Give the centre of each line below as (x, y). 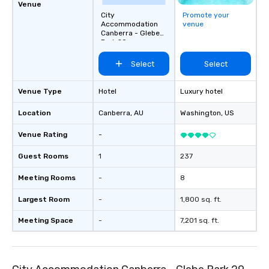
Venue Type (40, 91)
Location (35, 113)
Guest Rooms (43, 156)
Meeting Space (46, 220)
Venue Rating (43, 134)
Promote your (206, 15)
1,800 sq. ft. (201, 199)
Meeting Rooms (47, 178)
